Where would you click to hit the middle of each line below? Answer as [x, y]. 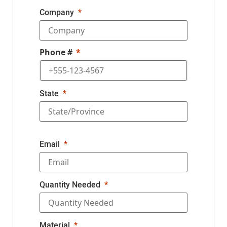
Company [57, 12]
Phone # [56, 52]
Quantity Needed [70, 184]
